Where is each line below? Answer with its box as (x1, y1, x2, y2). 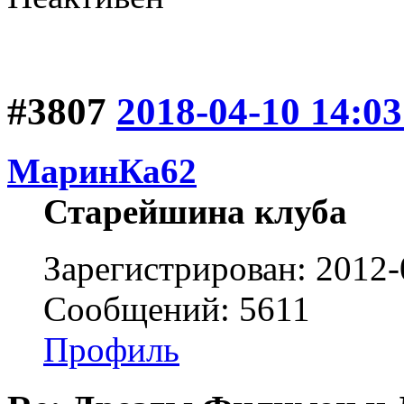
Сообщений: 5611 (43, 289, 310, 329)
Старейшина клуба (43, 192, 347, 232)
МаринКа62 (7, 151, 197, 191)
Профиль (43, 330, 179, 370)
